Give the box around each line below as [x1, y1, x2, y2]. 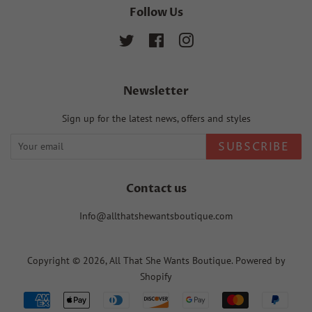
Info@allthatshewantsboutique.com [79, 209, 233, 222]
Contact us [125, 180, 187, 196]
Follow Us [129, 4, 183, 20]
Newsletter [123, 83, 189, 99]
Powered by [235, 253, 286, 267]
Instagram [193, 33, 236, 46]
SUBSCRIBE [218, 139, 290, 155]
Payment [156, 293, 196, 308]
